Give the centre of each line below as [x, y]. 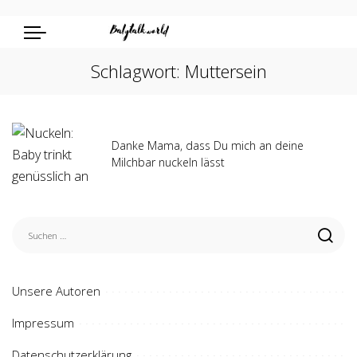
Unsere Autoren [56, 290]
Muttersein [226, 71]
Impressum [43, 322]
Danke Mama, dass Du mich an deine [208, 145]
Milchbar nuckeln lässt [168, 162]
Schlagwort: [137, 71]
